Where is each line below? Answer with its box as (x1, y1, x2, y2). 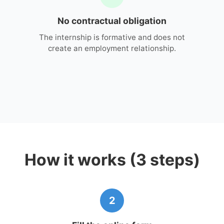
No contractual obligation (57, 15, 166, 26)
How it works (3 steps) (24, 149, 200, 169)
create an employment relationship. (48, 43, 176, 53)
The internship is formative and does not (39, 32, 185, 42)
